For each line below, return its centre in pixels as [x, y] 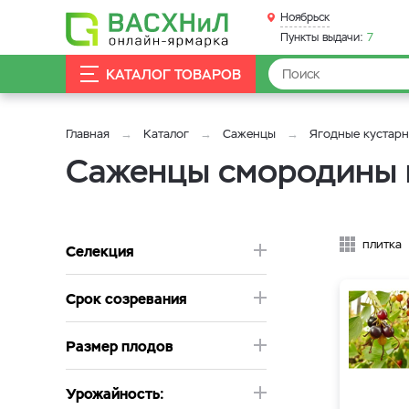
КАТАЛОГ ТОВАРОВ [173, 74]
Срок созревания [126, 299]
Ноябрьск [305, 17]
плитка [382, 244]
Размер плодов [120, 346]
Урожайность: [115, 394]
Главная [88, 134]
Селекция [100, 252]
